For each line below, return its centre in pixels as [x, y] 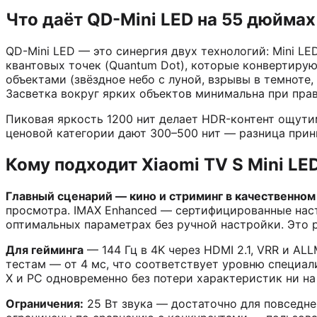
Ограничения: [45, 304]
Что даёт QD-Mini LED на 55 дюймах [161, 20]
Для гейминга [45, 250]
